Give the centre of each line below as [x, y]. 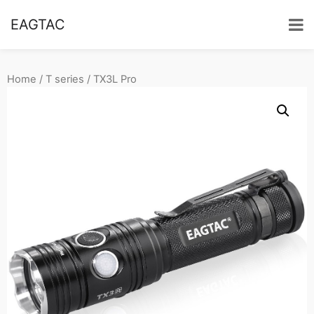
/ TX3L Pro [110, 79]
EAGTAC [38, 25]
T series [65, 79]
